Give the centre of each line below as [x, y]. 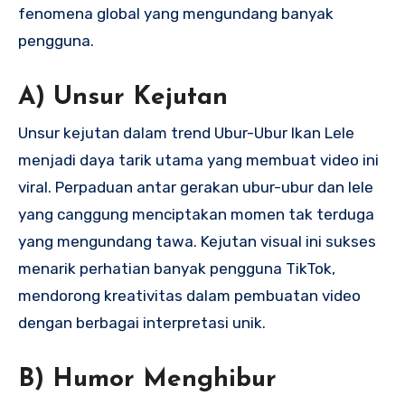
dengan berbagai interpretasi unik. [142, 323]
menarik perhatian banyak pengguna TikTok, [177, 269]
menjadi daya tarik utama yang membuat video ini [198, 160]
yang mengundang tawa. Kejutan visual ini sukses [197, 242]
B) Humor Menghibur [147, 380]
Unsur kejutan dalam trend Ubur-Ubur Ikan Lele [186, 133]
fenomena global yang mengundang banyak [176, 13]
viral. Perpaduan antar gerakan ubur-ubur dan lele [196, 188]
